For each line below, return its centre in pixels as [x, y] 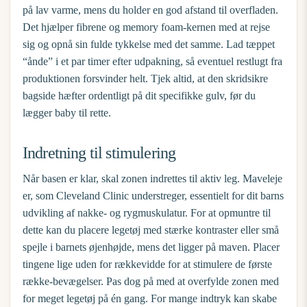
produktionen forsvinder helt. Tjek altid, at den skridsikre [145, 78]
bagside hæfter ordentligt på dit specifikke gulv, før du [139, 96]
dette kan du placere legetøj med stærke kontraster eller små [151, 230]
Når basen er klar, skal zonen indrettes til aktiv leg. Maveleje [152, 179]
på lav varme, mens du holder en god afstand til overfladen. [150, 10]
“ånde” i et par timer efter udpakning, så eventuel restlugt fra [152, 61]
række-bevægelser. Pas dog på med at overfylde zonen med [151, 281]
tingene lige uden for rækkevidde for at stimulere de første [147, 264]
